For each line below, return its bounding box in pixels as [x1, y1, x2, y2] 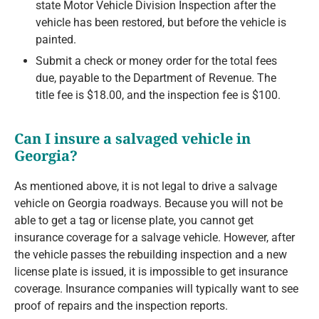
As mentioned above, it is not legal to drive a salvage [14, 179, 277, 194]
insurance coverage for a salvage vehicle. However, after [14, 231, 295, 245]
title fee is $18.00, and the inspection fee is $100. [36, 88, 281, 103]
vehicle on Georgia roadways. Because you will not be [14, 197, 283, 211]
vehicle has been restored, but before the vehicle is [36, 16, 286, 30]
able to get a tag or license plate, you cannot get [14, 214, 253, 228]
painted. [36, 33, 76, 47]
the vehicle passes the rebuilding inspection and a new [14, 248, 287, 262]
